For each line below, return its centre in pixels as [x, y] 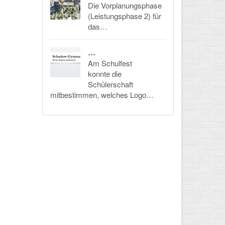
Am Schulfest [110, 63]
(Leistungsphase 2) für [124, 16]
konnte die [104, 74]
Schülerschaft [110, 84]
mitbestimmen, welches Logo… [102, 95]
